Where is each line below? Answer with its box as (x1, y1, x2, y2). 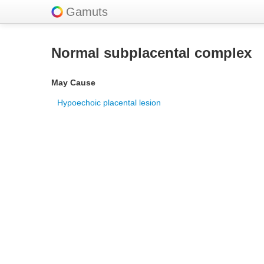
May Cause (51, 78, 95, 87)
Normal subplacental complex (51, 45, 252, 61)
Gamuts (66, 5, 108, 18)
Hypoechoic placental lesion (57, 98, 161, 107)
